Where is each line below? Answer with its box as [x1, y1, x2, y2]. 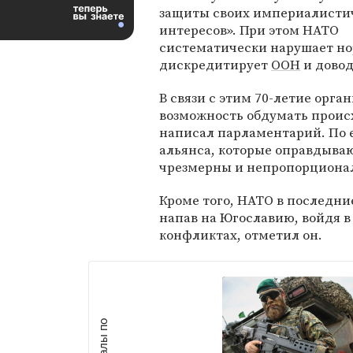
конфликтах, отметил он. [159, 225, 322, 244]
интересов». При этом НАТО [159, 20, 339, 39]
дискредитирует [159, 55, 271, 74]
